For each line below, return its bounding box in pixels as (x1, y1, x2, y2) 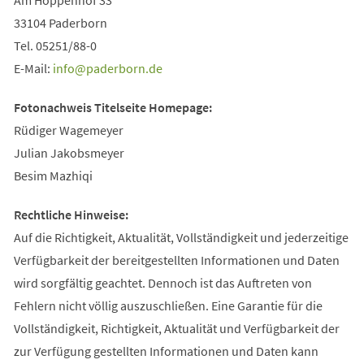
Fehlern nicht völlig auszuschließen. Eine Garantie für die (13, 297, 323, 314)
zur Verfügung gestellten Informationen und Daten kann (13, 342, 318, 359)
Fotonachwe (13, 98, 83, 115)
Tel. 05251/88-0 (13, 37, 97, 54)
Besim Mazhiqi (13, 167, 93, 184)
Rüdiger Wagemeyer (13, 121, 123, 138)
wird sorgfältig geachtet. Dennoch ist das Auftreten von (13, 274, 312, 291)
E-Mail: (13, 59, 53, 76)
